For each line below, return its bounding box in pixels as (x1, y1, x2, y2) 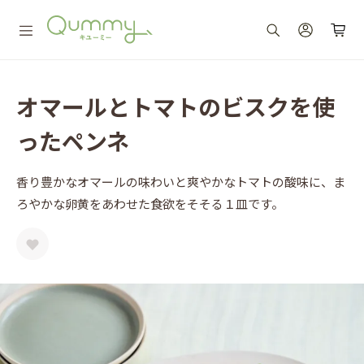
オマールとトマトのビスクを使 (16, 90, 335, 123)
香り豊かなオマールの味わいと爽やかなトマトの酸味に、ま (16, 173, 345, 190)
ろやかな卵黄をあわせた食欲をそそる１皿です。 (16, 195, 284, 212)
